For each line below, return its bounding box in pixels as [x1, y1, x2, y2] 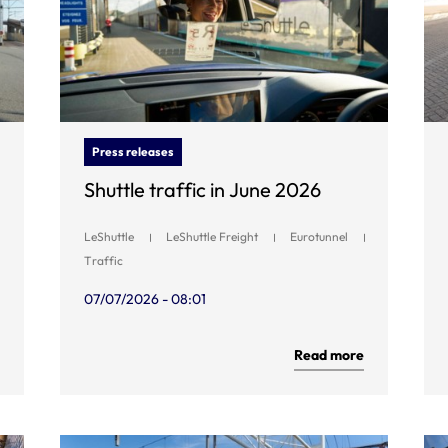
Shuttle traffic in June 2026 [84, 176, 321, 202]
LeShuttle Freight [166, 228, 258, 244]
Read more [294, 345, 364, 364]
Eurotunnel [290, 228, 348, 244]
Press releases [92, 143, 174, 159]
